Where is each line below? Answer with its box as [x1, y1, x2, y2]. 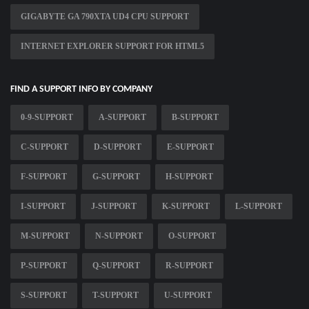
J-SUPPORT [91, 201, 137, 212]
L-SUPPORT [235, 201, 282, 212]
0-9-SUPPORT [21, 112, 73, 123]
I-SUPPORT [21, 201, 66, 212]
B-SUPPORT [172, 112, 219, 123]
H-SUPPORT [166, 172, 213, 182]
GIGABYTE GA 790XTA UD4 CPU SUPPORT [21, 12, 189, 22]
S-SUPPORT [21, 290, 67, 301]
